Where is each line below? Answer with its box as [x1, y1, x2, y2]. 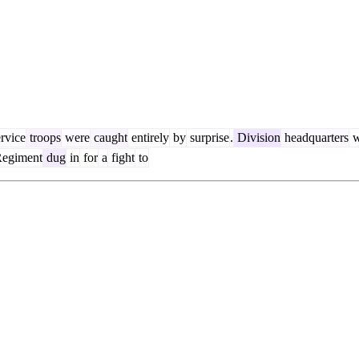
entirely [128, 131, 169, 145]
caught [91, 131, 127, 145]
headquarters [281, 131, 349, 145]
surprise [187, 131, 229, 145]
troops [26, 131, 61, 145]
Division [234, 131, 280, 145]
